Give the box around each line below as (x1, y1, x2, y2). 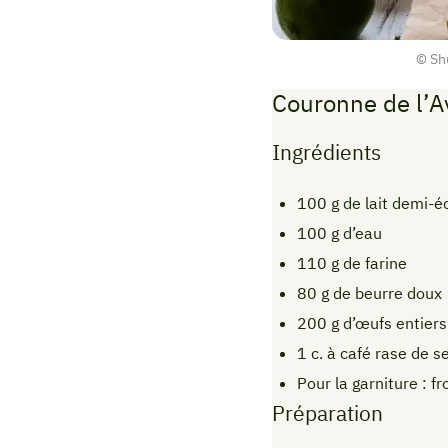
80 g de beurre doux (296, 282, 442, 303)
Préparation (272, 398, 383, 427)
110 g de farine (296, 252, 407, 273)
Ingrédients (272, 137, 381, 166)
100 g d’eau (296, 222, 382, 243)
